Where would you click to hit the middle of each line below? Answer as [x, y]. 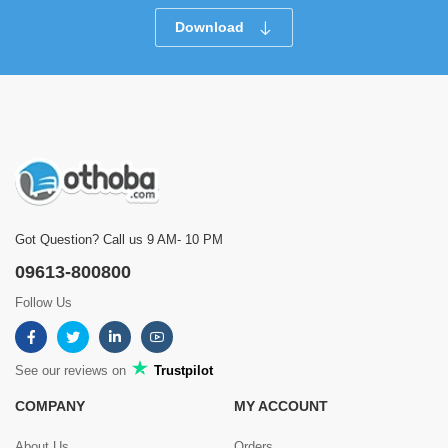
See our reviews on [72, 371]
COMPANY [50, 406]
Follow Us [43, 303]
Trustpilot [181, 371]
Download [211, 27]
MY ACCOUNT [281, 406]
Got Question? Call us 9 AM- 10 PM [119, 240]
